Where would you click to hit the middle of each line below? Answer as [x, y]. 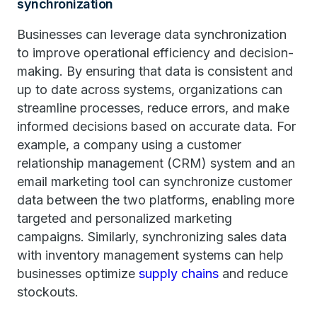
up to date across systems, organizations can [150, 90]
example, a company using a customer [129, 145]
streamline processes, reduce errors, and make [153, 108]
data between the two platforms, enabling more [156, 200]
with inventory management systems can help [150, 255]
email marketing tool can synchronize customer [155, 181]
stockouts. [48, 292]
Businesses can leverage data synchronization [152, 34]
